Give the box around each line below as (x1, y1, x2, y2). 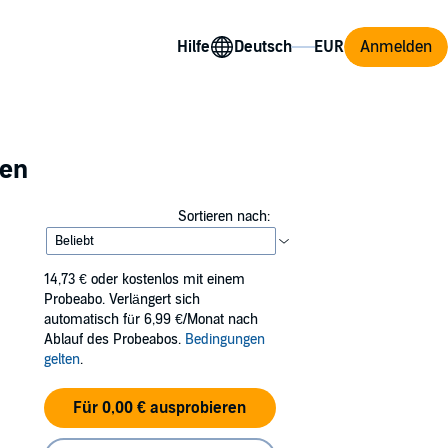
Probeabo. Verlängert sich (44, 291, 200, 308)
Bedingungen (185, 331, 265, 348)
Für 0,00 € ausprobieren (73, 398, 247, 418)
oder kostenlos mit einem (91, 271, 245, 288)
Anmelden (360, 36, 432, 57)
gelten (44, 351, 80, 368)
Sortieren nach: (177, 208, 270, 225)
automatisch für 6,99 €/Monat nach (44, 311, 258, 328)
